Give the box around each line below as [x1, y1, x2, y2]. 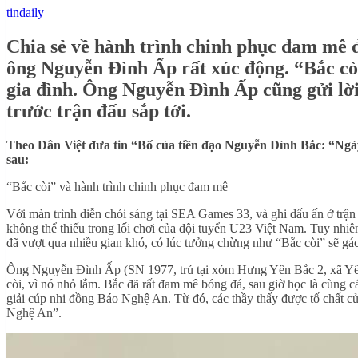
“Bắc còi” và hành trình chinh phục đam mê [6, 179, 228, 193]
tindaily [6, 5, 44, 19]
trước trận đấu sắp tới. [6, 100, 191, 121]
